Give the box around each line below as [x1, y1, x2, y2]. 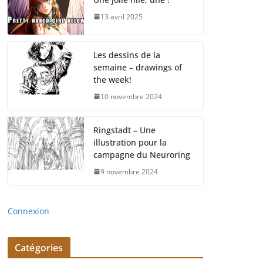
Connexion [8, 205, 49, 217]
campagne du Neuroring [93, 149, 190, 160]
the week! [93, 73, 131, 85]
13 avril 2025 [100, 11, 143, 22]
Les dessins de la [93, 49, 160, 60]
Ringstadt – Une [93, 124, 156, 136]
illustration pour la [93, 136, 167, 148]
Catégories [15, 241, 63, 254]
